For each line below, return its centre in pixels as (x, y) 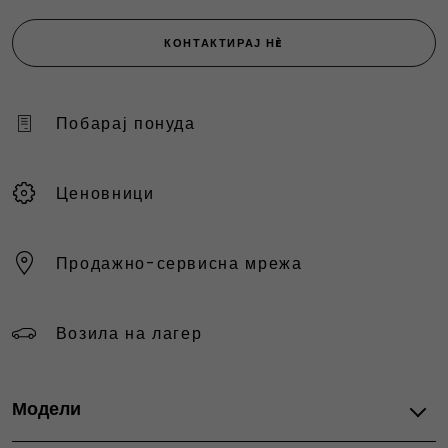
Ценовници (105, 193)
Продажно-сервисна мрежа (179, 263)
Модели (46, 408)
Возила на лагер (129, 333)
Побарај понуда (125, 123)
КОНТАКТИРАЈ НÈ (224, 43)
